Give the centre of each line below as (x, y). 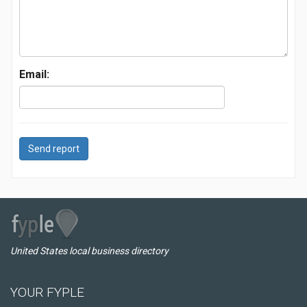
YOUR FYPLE (47, 292)
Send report (54, 149)
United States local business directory (89, 251)
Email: (34, 74)
